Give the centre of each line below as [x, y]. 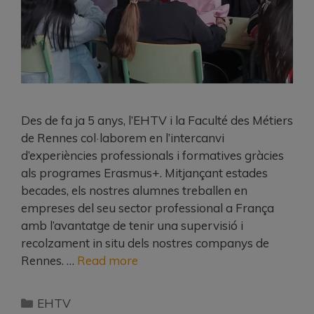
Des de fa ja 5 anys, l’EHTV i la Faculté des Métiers [157, 120]
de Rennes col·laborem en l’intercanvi [123, 137]
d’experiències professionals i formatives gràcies [152, 155]
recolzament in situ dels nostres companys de [145, 243]
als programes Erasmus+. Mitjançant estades [144, 172]
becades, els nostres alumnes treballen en [134, 190]
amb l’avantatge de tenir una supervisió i [132, 225]
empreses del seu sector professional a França [148, 207]
